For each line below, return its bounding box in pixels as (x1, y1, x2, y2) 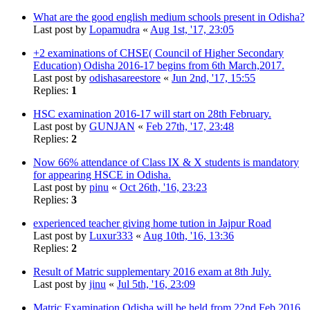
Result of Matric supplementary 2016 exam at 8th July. (33, 265, 271, 277)
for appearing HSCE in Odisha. (33, 168, 171, 181)
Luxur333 (89, 229, 133, 241)
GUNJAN (89, 120, 135, 132)
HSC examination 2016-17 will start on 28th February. (33, 107, 271, 120)
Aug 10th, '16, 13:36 (143, 229, 234, 241)
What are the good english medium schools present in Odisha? (33, 10, 304, 23)
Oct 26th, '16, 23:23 (120, 181, 207, 193)
